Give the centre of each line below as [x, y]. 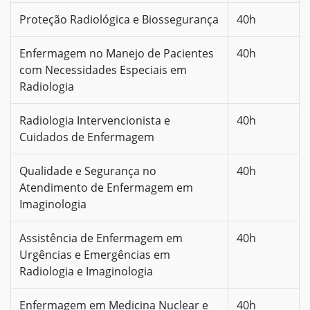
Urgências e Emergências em [95, 254]
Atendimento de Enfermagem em [106, 187]
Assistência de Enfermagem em [101, 238]
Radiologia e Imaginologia [86, 271]
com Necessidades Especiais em [103, 70]
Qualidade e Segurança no [88, 171]
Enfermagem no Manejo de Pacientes [117, 53]
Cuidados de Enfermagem [87, 137]
